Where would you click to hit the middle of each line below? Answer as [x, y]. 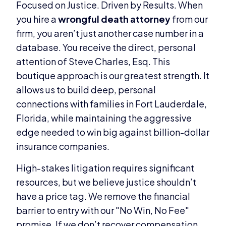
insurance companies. [63, 146]
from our [189, 19]
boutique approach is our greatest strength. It [113, 76]
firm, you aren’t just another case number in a [110, 33]
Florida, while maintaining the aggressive [104, 118]
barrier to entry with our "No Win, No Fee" [103, 210]
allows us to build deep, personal [86, 90]
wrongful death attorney [115, 19]
